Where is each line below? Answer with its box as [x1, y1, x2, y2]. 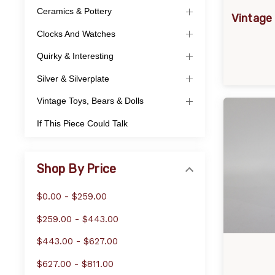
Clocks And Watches [37, 28, 115, 39]
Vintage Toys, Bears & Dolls [37, 96, 144, 106]
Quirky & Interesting [37, 51, 114, 61]
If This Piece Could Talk [37, 118, 128, 128]
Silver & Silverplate [37, 73, 109, 83]
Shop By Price [37, 161, 117, 176]
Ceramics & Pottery [37, 6, 112, 17]
